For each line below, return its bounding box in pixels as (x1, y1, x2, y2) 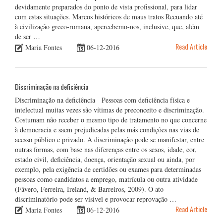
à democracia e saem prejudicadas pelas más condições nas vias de (15, 125, 199, 135)
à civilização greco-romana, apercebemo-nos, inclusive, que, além (15, 22, 199, 32)
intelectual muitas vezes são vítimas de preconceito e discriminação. (15, 105, 204, 115)
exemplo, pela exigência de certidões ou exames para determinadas (15, 165, 201, 174)
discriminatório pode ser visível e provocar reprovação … (15, 194, 176, 204)
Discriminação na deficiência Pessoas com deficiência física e (15, 95, 190, 105)
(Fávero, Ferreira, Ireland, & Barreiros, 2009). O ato (15, 184, 164, 194)
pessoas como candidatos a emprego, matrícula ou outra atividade (15, 174, 198, 184)
